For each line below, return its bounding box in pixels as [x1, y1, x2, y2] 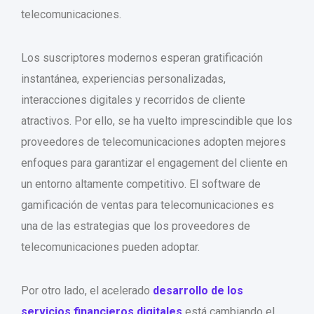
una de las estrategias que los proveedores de [21, 219, 250, 233]
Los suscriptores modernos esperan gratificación [21, 51, 263, 65]
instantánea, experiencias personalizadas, [21, 72, 226, 86]
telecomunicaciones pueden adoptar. [21, 240, 200, 254]
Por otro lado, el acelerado [21, 284, 153, 298]
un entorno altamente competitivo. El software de [21, 177, 261, 191]
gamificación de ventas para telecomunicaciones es [21, 198, 274, 212]
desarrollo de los [153, 284, 243, 298]
